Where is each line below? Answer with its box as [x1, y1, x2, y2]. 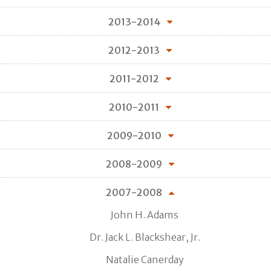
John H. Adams [111, 208, 178, 221]
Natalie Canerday [105, 253, 184, 266]
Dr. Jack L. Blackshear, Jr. [89, 230, 200, 243]
